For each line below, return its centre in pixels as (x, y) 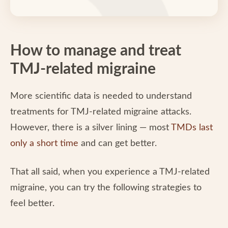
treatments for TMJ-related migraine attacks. (101, 112)
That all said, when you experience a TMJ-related (110, 172)
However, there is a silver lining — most (91, 127)
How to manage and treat (96, 51)
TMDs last (192, 127)
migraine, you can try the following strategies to (106, 188)
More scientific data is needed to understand (101, 96)
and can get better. (119, 143)
